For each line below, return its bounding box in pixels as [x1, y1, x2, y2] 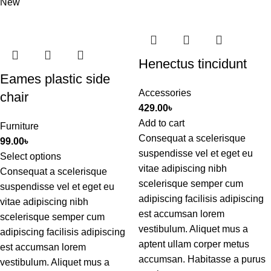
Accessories [139, 88, 191, 99]
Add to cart [139, 118, 184, 129]
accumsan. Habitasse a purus [139, 254, 266, 265]
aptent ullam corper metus [139, 239, 249, 250]
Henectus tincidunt [139, 56, 247, 72]
